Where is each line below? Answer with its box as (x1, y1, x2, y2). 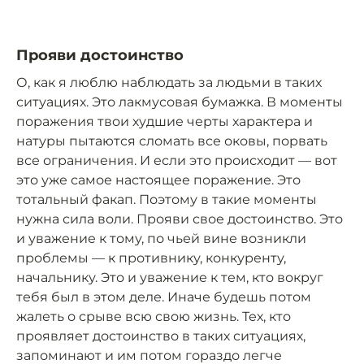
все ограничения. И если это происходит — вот (16, 152, 337, 168)
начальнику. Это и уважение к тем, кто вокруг (16, 269, 323, 285)
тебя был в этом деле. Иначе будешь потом (16, 288, 311, 305)
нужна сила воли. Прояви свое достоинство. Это (16, 210, 343, 227)
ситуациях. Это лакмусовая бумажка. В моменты (16, 93, 343, 110)
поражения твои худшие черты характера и (16, 113, 313, 129)
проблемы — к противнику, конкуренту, (16, 249, 286, 266)
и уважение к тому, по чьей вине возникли (16, 230, 306, 246)
